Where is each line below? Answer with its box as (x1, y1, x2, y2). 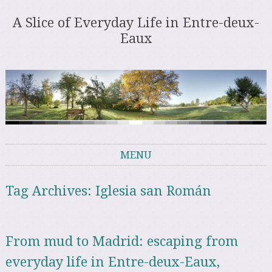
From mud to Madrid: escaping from (5, 233, 239, 249)
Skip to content (5, 166, 64, 180)
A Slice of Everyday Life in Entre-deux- (13, 15, 259, 31)
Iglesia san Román (95, 183, 212, 199)
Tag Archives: (5, 183, 96, 199)
